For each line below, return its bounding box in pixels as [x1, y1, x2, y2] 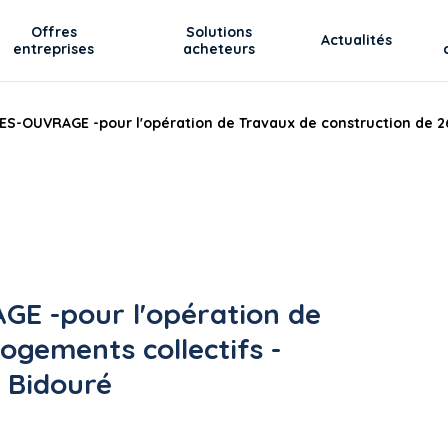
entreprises [13, 39, 95, 58]
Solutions [186, 22, 253, 41]
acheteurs [183, 39, 256, 58]
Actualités [321, 31, 393, 49]
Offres [30, 22, 77, 41]
